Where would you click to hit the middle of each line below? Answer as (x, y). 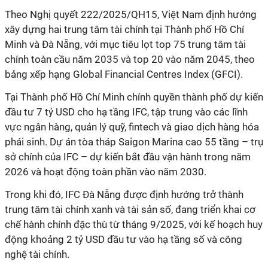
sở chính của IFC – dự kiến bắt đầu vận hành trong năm (128, 157)
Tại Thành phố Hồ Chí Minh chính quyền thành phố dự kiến (134, 97)
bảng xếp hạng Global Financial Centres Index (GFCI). (124, 74)
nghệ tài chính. (37, 254)
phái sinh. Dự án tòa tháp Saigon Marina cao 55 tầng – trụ (134, 142)
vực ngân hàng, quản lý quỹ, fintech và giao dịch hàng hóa (132, 127)
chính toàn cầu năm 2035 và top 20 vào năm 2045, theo (130, 59)
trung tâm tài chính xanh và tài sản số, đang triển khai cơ (130, 209)
